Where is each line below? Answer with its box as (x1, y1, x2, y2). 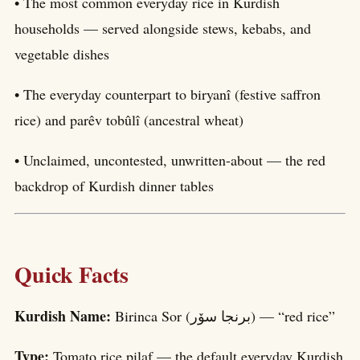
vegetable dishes (14, 43, 109, 63)
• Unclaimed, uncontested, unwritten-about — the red (14, 149, 325, 170)
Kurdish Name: (14, 305, 115, 327)
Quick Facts (14, 257, 129, 291)
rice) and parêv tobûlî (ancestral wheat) (14, 109, 243, 129)
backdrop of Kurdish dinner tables (14, 175, 214, 195)
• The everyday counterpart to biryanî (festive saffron (14, 84, 321, 104)
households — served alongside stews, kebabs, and (14, 18, 311, 38)
